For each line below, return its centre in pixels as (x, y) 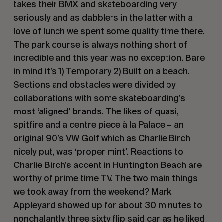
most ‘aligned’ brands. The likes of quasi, (96, 111)
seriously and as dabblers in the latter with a (103, 18)
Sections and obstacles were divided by (94, 85)
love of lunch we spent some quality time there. (109, 31)
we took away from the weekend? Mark (92, 192)
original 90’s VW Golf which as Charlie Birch (102, 138)
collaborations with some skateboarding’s (99, 98)
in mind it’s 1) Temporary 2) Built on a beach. (101, 71)
